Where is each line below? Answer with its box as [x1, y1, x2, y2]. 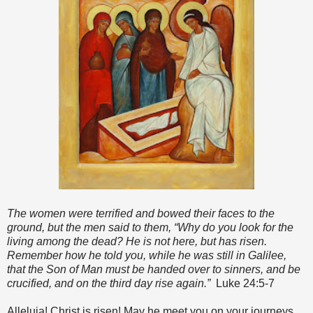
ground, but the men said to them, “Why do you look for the [7, 221, 293, 233]
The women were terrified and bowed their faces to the [7, 207, 275, 219]
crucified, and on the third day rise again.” [7, 277, 216, 289]
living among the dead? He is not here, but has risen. [7, 235, 267, 247]
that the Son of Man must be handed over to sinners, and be [7, 263, 300, 275]
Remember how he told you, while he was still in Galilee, [7, 249, 286, 261]
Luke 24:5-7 [216, 277, 275, 289]
